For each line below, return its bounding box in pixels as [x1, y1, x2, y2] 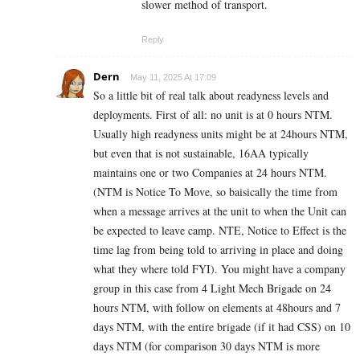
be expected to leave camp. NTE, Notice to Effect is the [93, 222, 346, 238]
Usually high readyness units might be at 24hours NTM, [93, 125, 348, 141]
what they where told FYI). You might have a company [93, 260, 346, 276]
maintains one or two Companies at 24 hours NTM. [93, 164, 327, 180]
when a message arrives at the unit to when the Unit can [93, 202, 346, 219]
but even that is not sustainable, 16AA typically [93, 145, 309, 161]
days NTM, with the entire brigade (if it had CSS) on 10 [93, 318, 350, 334]
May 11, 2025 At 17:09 [130, 72, 216, 82]
